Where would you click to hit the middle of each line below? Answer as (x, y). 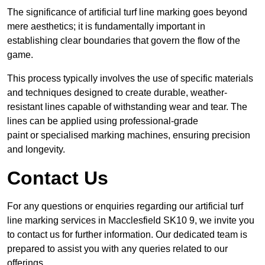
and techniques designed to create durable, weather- (117, 93)
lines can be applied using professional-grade (103, 121)
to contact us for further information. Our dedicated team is (127, 235)
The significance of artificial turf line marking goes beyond (127, 12)
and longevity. (36, 150)
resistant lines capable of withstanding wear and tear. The (127, 107)
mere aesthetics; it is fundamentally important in (106, 27)
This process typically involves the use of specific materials (130, 79)
